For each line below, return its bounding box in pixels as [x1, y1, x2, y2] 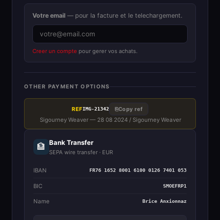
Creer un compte [32, 47, 77, 55]
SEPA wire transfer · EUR [49, 148, 113, 156]
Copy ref [118, 106, 143, 113]
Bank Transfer [49, 138, 93, 146]
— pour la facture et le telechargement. [65, 11, 182, 19]
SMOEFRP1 [163, 183, 187, 189]
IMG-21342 [82, 106, 110, 112]
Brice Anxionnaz [142, 198, 187, 204]
